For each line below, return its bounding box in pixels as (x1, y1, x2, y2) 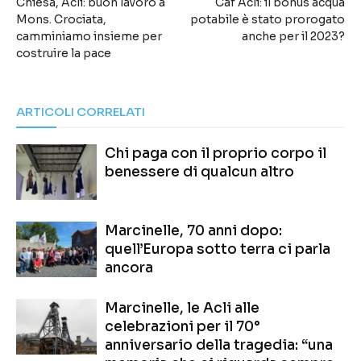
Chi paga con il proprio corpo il (105, 145, 326, 163)
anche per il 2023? (242, 29, 345, 44)
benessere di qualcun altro (105, 164, 294, 181)
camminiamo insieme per (16, 29, 162, 44)
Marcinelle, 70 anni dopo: (105, 222, 282, 240)
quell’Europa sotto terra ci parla (105, 241, 330, 259)
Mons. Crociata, (16, 12, 106, 27)
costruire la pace (16, 46, 111, 61)
